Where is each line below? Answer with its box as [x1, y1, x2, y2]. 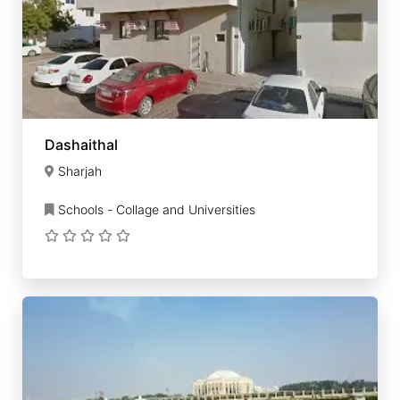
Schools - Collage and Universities [54, 202, 255, 217]
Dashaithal [45, 136, 118, 154]
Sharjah [58, 163, 102, 179]
